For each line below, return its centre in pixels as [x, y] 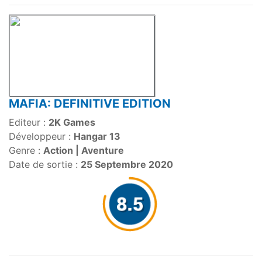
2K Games [72, 123]
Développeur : [41, 137]
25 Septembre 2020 [127, 165]
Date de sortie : [45, 165]
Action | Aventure [84, 151]
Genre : [26, 151]
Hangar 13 [97, 137]
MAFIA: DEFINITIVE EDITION [90, 104]
